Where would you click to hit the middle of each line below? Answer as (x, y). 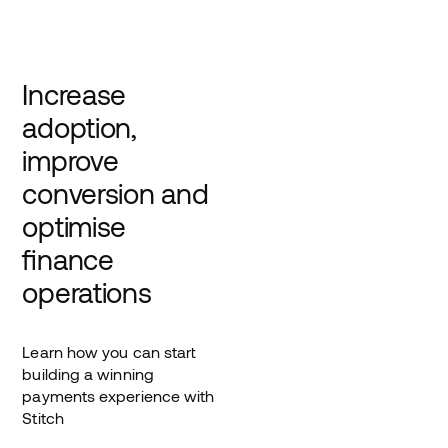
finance (68, 258)
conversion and (115, 192)
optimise (74, 225)
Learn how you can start (109, 351)
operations (87, 291)
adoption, (79, 126)
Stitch (43, 417)
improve (70, 159)
